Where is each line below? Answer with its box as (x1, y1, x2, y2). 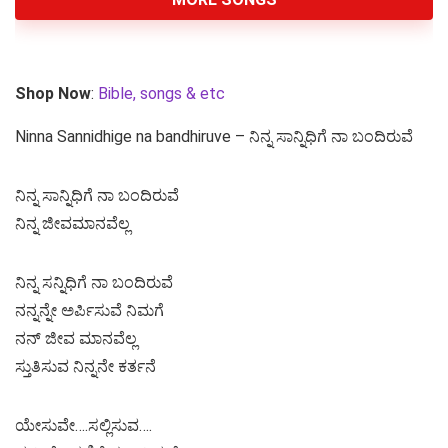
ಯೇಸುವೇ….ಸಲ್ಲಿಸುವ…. (15, 416, 152, 436)
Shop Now (15, 84, 91, 104)
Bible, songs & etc (98, 84, 229, 104)
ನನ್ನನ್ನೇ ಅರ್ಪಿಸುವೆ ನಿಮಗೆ (15, 301, 164, 321)
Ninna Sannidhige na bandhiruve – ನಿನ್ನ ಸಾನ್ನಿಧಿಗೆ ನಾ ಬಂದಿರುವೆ (15, 127, 413, 147)
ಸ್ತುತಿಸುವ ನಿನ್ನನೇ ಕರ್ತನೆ (15, 357, 156, 377)
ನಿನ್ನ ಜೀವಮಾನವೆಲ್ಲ (15, 214, 130, 234)
